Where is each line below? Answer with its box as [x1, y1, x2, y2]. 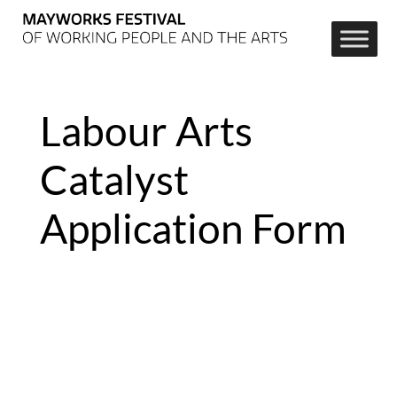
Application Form [39, 204, 346, 253]
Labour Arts [39, 106, 253, 155]
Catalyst [39, 155, 189, 204]
